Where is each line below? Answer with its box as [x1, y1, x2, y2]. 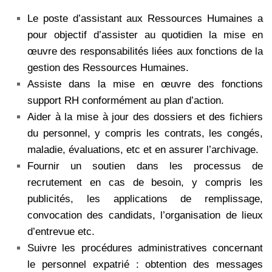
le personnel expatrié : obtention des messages [27, 259, 263, 271]
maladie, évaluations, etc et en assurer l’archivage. [27, 144, 259, 156]
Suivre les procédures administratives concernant [27, 242, 263, 254]
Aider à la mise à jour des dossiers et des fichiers [27, 111, 263, 123]
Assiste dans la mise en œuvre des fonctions [27, 78, 263, 90]
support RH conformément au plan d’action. [27, 95, 224, 107]
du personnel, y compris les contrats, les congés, [27, 127, 263, 140]
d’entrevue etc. [27, 226, 95, 238]
